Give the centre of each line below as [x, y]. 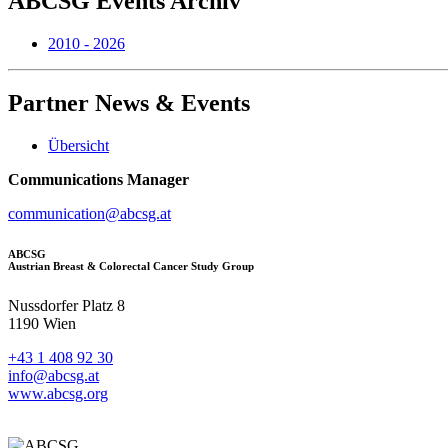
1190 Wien [42, 324]
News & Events [169, 103]
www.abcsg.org [58, 394]
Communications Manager [98, 180]
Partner [48, 103]
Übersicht [78, 146]
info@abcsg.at [53, 376]
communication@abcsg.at [89, 214]
